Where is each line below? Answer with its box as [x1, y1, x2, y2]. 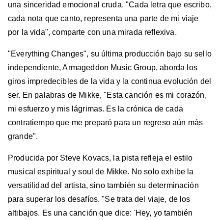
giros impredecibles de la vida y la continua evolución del [8, 77, 212, 86]
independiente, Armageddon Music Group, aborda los [8, 63, 197, 72]
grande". [8, 132, 38, 141]
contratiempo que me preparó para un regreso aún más [8, 118, 203, 127]
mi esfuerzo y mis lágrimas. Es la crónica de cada [8, 105, 183, 113]
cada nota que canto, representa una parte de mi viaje [8, 14, 199, 23]
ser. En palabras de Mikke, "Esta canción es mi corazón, [8, 91, 207, 100]
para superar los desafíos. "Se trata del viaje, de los [8, 195, 191, 204]
